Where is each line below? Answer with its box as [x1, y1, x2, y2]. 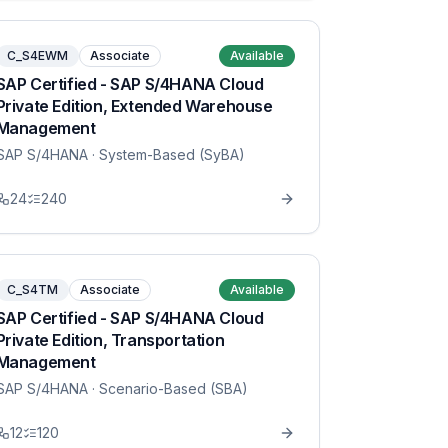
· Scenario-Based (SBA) [87, 380, 248, 397]
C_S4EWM [6, 48, 68, 63]
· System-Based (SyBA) [87, 146, 245, 163]
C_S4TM [6, 282, 58, 297]
